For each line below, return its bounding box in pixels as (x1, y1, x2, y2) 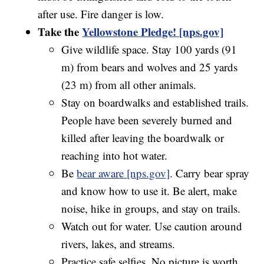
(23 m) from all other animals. (61, 77, 197, 93)
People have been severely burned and (61, 113, 233, 128)
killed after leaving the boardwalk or (61, 130, 225, 146)
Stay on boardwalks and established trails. (61, 95, 249, 110)
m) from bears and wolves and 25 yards (61, 60, 238, 75)
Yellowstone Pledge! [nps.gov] (82, 24, 224, 40)
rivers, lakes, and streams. (61, 236, 176, 252)
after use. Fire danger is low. (38, 6, 164, 22)
